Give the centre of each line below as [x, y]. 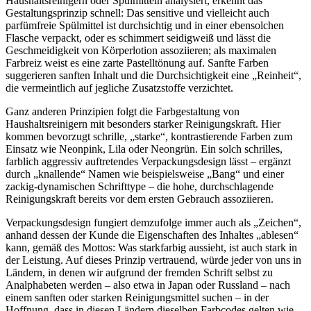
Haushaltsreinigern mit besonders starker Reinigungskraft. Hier [143, 124]
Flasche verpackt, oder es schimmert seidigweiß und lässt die [138, 38]
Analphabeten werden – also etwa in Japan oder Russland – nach [148, 285]
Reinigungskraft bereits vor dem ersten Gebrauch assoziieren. [140, 199]
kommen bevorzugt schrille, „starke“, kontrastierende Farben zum [149, 137]
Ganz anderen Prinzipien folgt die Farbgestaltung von [123, 112]
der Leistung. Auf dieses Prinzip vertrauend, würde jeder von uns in [153, 260]
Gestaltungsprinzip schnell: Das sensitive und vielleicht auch [137, 13]
